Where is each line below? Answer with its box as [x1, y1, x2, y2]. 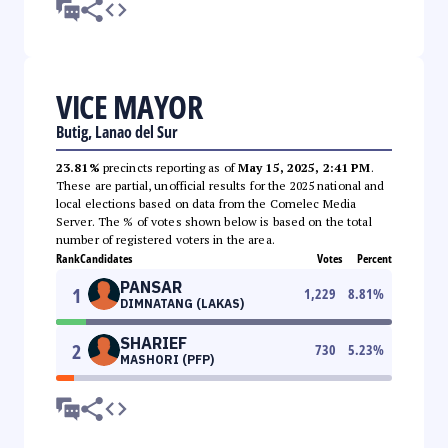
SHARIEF [120, 332, 187, 353]
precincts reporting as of [99, 159, 238, 175]
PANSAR [120, 276, 182, 297]
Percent [357, 249, 392, 267]
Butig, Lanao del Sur [56, 120, 178, 143]
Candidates [80, 249, 132, 267]
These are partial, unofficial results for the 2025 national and [56, 177, 385, 193]
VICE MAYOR [56, 84, 202, 128]
